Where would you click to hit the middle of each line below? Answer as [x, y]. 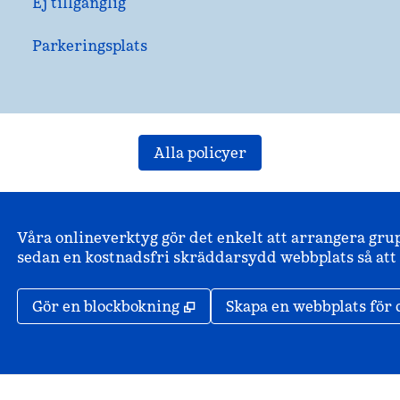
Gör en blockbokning [105, 306]
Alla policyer [200, 153]
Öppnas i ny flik [258, 305]
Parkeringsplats [90, 46]
